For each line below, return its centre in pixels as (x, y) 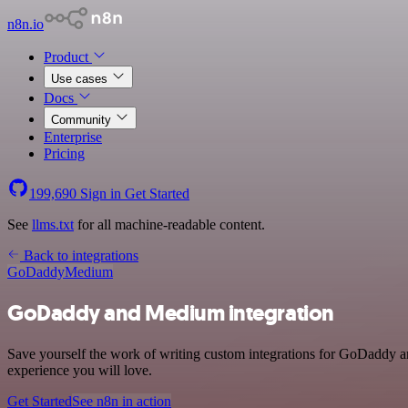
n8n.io (25, 24)
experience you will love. (80, 370)
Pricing (64, 153)
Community (83, 120)
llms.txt (53, 224)
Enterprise (73, 137)
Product (68, 57)
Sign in (101, 194)
